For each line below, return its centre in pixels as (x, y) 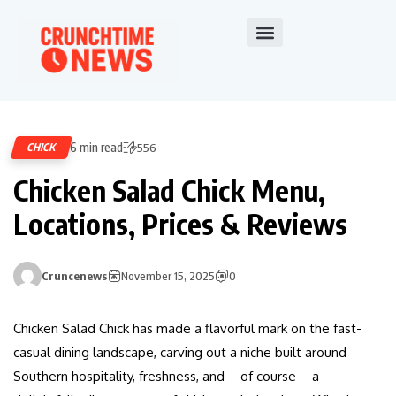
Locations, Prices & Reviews (180, 224)
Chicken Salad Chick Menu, (169, 190)
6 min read (96, 148)
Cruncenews (74, 276)
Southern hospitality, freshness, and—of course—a (166, 377)
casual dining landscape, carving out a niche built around (180, 353)
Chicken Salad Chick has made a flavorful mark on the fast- (187, 329)
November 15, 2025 (168, 276)
